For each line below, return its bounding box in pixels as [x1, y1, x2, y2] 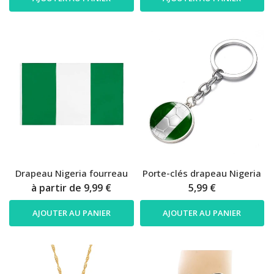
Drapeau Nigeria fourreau [15, 167, 128, 180]
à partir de [31, 181, 84, 195]
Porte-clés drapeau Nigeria [143, 167, 262, 180]
